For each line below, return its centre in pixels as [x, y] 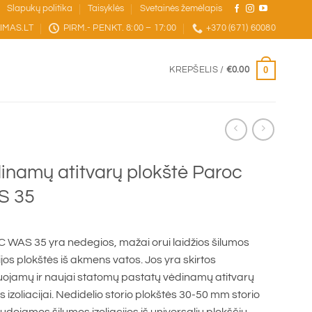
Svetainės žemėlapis [181, 9]
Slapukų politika [40, 9]
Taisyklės [106, 9]
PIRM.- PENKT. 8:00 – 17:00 [120, 28]
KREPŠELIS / [198, 70]
